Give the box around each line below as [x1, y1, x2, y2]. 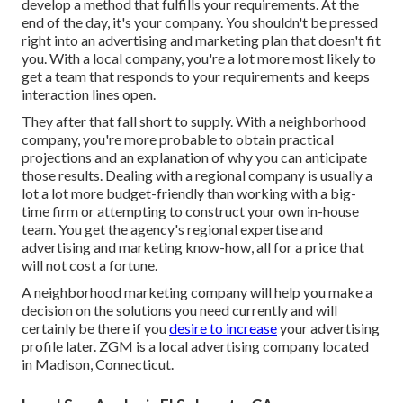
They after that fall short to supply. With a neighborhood [22, 112, 366, 130]
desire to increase [169, 319, 277, 337]
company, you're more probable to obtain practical [22, 130, 334, 148]
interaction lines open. [22, 85, 156, 103]
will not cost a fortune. [22, 256, 157, 274]
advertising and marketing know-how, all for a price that [22, 238, 364, 256]
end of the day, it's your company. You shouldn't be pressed [22, 13, 378, 31]
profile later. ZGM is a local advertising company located [22, 337, 369, 355]
